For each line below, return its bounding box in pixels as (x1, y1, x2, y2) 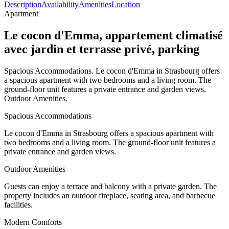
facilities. (4, 200, 33, 209)
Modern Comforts (4, 217, 62, 226)
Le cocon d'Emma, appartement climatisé (4, 28, 223, 42)
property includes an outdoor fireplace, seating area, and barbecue (4, 191, 215, 200)
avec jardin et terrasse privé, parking (4, 42, 199, 56)
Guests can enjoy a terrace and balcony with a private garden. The (4, 181, 217, 191)
